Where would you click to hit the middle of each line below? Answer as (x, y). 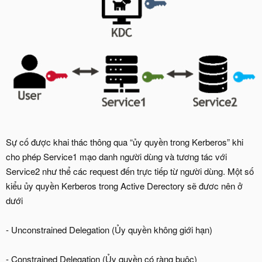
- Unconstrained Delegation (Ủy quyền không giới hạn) (109, 230)
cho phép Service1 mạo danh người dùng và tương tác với (116, 157)
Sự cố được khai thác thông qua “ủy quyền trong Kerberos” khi (125, 142)
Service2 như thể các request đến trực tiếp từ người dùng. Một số (130, 171)
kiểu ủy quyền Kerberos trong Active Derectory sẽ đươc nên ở (124, 186)
